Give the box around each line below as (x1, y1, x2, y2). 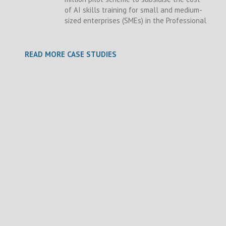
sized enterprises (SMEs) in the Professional (64, 16, 206, 26)
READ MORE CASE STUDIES (24, 49, 117, 60)
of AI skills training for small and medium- (64, 5, 202, 15)
